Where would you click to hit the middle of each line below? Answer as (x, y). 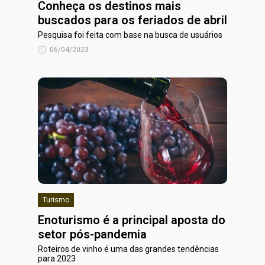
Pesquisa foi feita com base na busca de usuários (130, 35)
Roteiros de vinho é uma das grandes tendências (128, 249)
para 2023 (57, 258)
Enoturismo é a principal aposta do (132, 220)
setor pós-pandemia (92, 234)
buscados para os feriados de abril (132, 20)
